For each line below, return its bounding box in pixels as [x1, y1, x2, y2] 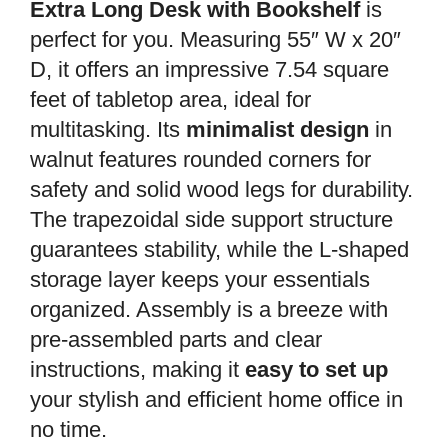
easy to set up [245, 357, 388, 383]
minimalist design [186, 117, 369, 143]
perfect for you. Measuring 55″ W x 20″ [30, 27, 401, 53]
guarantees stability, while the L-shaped [30, 237, 409, 263]
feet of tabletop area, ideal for [30, 87, 311, 113]
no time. [30, 417, 107, 443]
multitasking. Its [30, 117, 186, 143]
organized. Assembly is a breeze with [30, 297, 388, 323]
